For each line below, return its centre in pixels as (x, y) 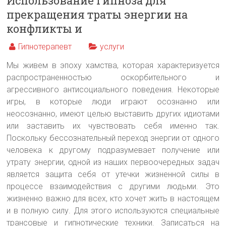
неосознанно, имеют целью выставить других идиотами (113, 114)
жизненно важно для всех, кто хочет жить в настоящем (113, 198)
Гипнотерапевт (45, 46)
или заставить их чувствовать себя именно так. (113, 126)
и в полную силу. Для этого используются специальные (113, 210)
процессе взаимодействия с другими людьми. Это (113, 186)
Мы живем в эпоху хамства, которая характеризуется (113, 65)
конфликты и (45, 28)
